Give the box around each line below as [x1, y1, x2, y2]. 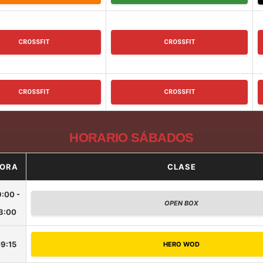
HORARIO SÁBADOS [69, 130, 194, 145]
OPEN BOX [164, 198, 198, 207]
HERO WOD [163, 240, 200, 248]
